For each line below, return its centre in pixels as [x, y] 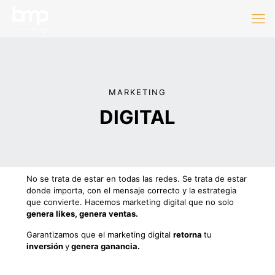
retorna [188, 234]
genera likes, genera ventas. [82, 214]
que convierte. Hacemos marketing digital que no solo [130, 202]
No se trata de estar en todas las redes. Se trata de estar [137, 179]
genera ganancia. [105, 246]
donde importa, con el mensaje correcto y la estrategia [131, 190]
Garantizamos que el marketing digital [100, 234]
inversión [46, 246]
